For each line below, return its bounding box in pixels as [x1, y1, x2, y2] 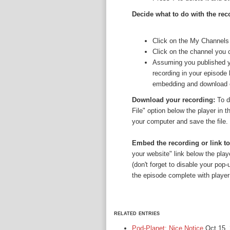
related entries [114, 209, 160, 217]
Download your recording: [132, 96, 215, 104]
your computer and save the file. [132, 118, 228, 125]
